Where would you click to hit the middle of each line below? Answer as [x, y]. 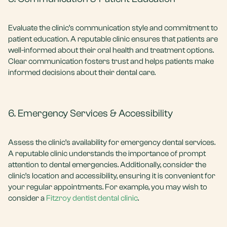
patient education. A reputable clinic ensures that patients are [113, 39]
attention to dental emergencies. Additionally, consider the [107, 165]
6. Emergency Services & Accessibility [90, 113]
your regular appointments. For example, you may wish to [108, 187]
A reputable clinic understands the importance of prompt [107, 154]
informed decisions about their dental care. [82, 72]
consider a [27, 198]
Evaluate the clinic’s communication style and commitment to [113, 28]
